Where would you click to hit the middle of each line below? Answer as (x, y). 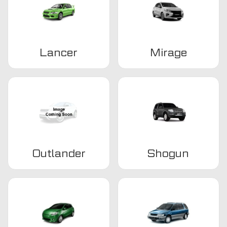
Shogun (168, 153)
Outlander (59, 153)
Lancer (59, 52)
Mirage (168, 52)
